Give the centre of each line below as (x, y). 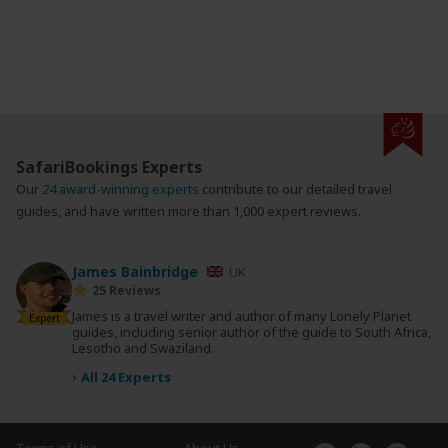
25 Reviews (126, 290)
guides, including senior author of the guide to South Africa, (251, 332)
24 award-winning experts (122, 189)
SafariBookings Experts (109, 167)
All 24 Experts (126, 377)
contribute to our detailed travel (297, 189)
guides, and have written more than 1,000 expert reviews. (188, 211)
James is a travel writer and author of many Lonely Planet (241, 316)
